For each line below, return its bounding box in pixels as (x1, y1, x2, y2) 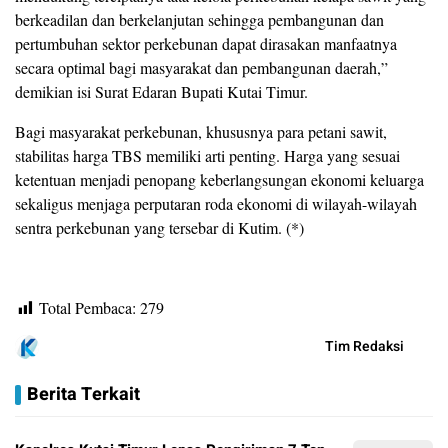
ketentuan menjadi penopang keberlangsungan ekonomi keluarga (15, 169, 424, 191)
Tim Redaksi (325, 336, 404, 358)
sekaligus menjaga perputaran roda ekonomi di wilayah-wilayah (15, 193, 417, 215)
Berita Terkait (27, 381, 140, 409)
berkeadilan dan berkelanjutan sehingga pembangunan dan (15, 9, 384, 31)
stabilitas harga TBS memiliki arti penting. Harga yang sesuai (15, 145, 400, 167)
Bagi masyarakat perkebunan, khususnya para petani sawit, (15, 121, 387, 143)
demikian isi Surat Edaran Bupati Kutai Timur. (15, 81, 308, 103)
